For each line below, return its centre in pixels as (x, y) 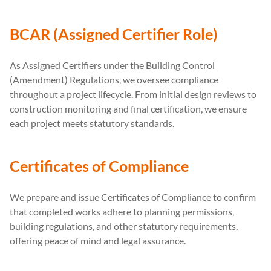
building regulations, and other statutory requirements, (124, 226)
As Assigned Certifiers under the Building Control (112, 65)
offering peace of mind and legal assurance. (98, 240)
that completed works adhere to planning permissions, (122, 211)
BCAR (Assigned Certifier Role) (114, 34)
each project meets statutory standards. (92, 123)
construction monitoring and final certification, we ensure (128, 108)
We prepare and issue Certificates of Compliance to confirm (133, 197)
